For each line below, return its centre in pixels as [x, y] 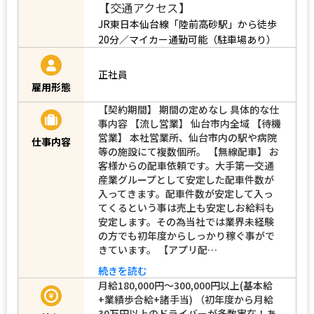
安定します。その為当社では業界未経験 [186, 221]
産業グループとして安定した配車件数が [186, 179]
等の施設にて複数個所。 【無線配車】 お [189, 151]
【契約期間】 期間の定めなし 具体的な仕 [189, 109]
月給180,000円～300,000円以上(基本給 [185, 285]
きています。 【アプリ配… [158, 249]
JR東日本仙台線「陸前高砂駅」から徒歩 [187, 23]
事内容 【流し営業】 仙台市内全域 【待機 [190, 123]
